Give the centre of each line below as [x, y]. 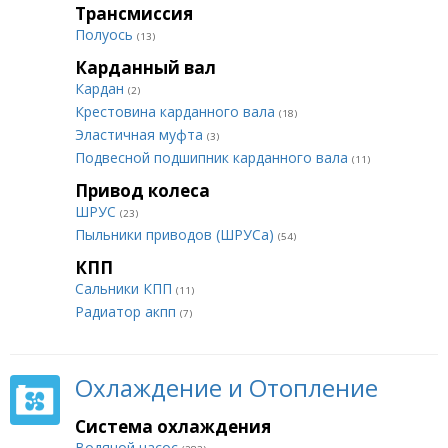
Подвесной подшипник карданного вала [213, 157]
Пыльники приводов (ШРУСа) [176, 234]
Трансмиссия [134, 13]
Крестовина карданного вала [177, 111]
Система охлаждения [173, 426]
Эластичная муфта [141, 134]
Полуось [106, 34]
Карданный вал [145, 67]
